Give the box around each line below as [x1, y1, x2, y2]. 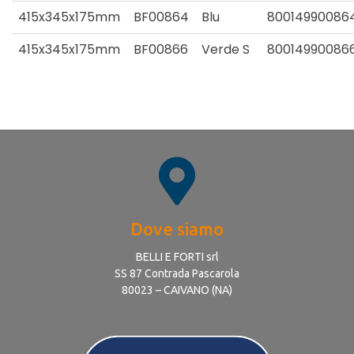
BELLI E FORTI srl [135, 250, 219, 263]
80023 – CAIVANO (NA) [122, 283, 232, 296]
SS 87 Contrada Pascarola [115, 266, 239, 280]
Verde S [201, 40, 250, 58]
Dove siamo [130, 218, 224, 239]
